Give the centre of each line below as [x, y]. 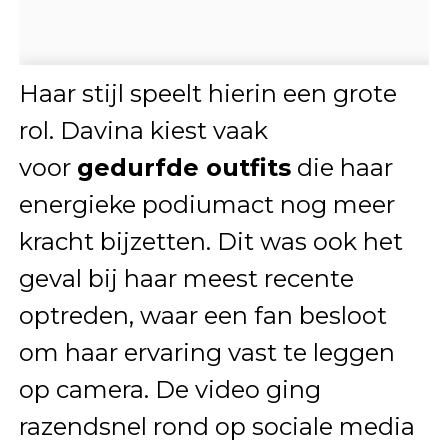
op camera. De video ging [169, 390]
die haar [341, 168]
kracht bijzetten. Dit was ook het [210, 242]
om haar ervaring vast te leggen [206, 353]
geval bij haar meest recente [186, 279]
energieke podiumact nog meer [206, 205]
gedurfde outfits [183, 168]
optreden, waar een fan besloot [202, 316]
